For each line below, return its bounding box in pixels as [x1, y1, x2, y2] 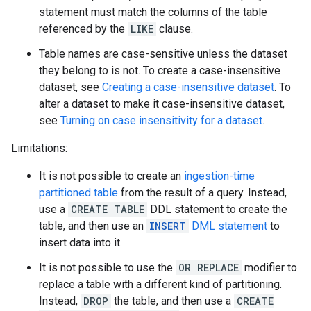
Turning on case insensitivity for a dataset [60, 114, 262, 127]
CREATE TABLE [71, 203, 144, 216]
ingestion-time [184, 169, 255, 183]
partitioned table [39, 186, 118, 199]
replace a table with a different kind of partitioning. [39, 278, 282, 291]
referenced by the [39, 22, 128, 35]
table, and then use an [39, 219, 146, 233]
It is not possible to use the [39, 261, 176, 274]
